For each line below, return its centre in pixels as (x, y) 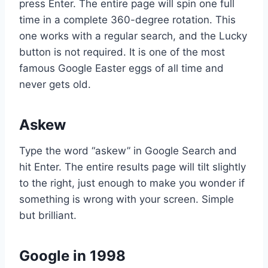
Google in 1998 (72, 255)
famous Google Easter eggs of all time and (121, 68)
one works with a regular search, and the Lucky (133, 36)
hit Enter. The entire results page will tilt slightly (133, 167)
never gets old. (55, 84)
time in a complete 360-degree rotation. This (127, 19)
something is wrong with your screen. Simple (127, 199)
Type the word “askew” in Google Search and (128, 150)
